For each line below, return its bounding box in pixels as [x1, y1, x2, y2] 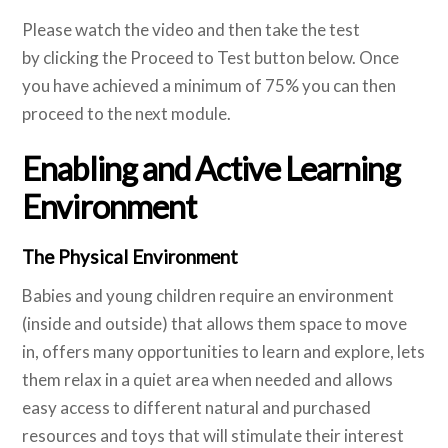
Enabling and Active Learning [22, 148, 401, 188]
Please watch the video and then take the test [22, 18, 361, 40]
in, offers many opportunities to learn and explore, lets [22, 341, 426, 363]
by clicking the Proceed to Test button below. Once [22, 46, 400, 68]
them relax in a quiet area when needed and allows [22, 369, 394, 391]
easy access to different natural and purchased [22, 397, 372, 419]
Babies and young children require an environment [22, 285, 395, 307]
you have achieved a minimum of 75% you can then [22, 74, 397, 96]
